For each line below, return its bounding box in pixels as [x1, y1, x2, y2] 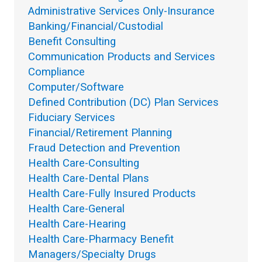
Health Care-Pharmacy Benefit [28, 233, 174, 246]
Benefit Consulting [28, 35, 116, 49]
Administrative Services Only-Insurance [28, 5, 215, 18]
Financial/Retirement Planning [28, 126, 172, 140]
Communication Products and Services [28, 50, 215, 64]
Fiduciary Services [28, 111, 115, 125]
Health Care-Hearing [28, 218, 126, 231]
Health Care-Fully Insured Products [28, 187, 196, 201]
